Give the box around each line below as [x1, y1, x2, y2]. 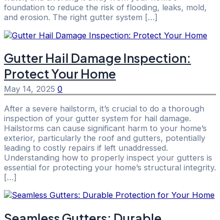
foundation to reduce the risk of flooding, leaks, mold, [4, 2, 207, 13]
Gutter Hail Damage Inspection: [4, 50, 191, 66]
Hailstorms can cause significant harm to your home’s [4, 123, 207, 133]
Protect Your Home [4, 66, 116, 82]
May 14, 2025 [4, 84, 57, 94]
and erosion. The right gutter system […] [4, 12, 158, 23]
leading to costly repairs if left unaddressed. [4, 142, 168, 153]
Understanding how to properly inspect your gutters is [4, 152, 212, 163]
